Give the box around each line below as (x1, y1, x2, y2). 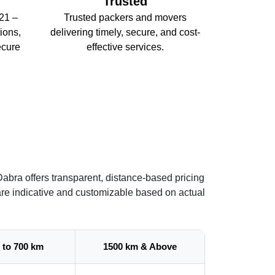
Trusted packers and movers (63, 12, 187, 23)
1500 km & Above (103, 241, 177, 252)
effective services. (86, 41, 164, 52)
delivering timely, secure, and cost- (50, 26, 200, 37)
